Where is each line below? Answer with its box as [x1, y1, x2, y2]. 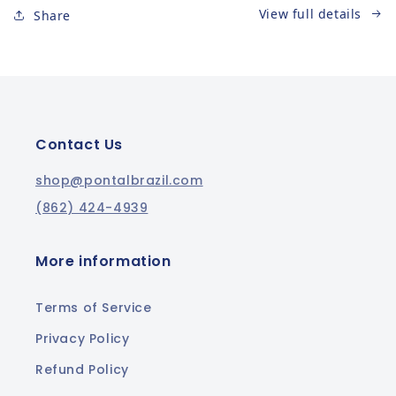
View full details [258, 5, 362, 22]
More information [35, 251, 171, 271]
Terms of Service [35, 299, 152, 316]
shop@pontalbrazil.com [35, 171, 203, 189]
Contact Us [35, 134, 123, 155]
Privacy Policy [35, 330, 130, 347]
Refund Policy [35, 361, 129, 378]
